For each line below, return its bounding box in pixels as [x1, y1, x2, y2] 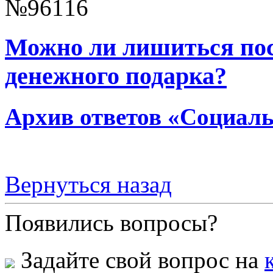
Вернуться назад [5, 171, 172, 198]
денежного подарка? [5, 62, 227, 90]
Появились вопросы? [5, 210, 218, 236]
